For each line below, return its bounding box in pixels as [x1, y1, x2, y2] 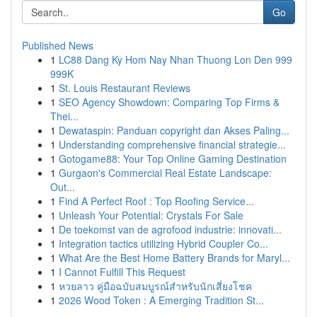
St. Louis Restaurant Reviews [59, 81, 190, 95]
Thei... [50, 109, 79, 123]
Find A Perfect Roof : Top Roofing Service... [59, 194, 254, 208]
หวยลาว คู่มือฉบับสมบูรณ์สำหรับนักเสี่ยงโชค [59, 279, 252, 293]
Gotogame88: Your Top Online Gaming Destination [59, 151, 287, 166]
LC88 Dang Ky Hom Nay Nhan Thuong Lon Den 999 [59, 52, 292, 67]
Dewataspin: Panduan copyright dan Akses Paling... [59, 123, 289, 137]
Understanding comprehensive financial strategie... [59, 137, 286, 151]
